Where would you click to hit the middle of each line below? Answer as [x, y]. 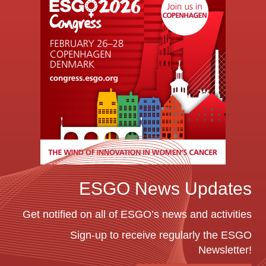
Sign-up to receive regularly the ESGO [161, 235]
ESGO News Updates [165, 188]
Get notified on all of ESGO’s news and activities [137, 214]
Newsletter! [225, 250]
